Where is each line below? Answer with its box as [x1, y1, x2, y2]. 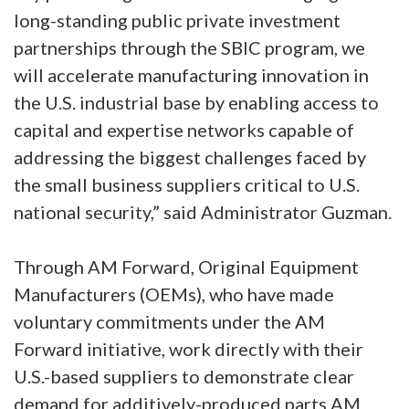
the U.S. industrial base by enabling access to [14, 91, 379, 113]
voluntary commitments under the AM [14, 310, 325, 332]
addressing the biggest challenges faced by [14, 146, 366, 168]
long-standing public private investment [14, 9, 341, 31]
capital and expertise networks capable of [14, 119, 354, 141]
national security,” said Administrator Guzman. [14, 201, 392, 223]
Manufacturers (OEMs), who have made [14, 283, 334, 305]
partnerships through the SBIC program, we [14, 37, 365, 58]
